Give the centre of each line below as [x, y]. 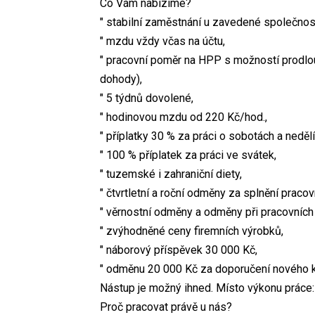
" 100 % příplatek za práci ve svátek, [188, 155]
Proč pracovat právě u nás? [166, 307]
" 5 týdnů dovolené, [147, 98]
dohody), [121, 79]
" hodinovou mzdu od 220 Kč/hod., [184, 117]
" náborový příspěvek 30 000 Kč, [179, 250]
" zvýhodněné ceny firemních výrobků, [192, 231]
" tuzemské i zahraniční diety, [171, 174]
